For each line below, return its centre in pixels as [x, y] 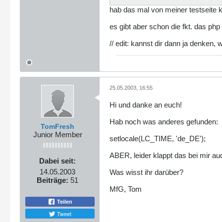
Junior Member [57, 134]
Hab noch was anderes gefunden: [164, 121]
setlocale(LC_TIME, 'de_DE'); [158, 138]
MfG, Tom [126, 189]
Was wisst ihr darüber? [146, 172]
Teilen [64, 202]
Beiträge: [53, 180]
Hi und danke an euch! [146, 105]
